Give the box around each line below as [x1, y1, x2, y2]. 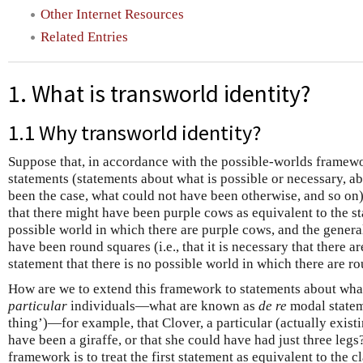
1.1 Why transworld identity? [8, 119, 262, 146]
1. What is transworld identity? [8, 79, 310, 109]
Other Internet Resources [41, 6, 184, 23]
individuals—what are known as [67, 298, 258, 314]
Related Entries [41, 29, 128, 45]
